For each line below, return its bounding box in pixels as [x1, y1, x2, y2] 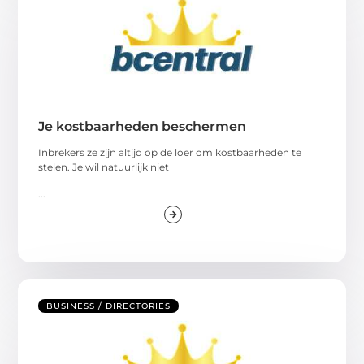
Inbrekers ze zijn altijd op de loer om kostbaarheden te [38, 146, 302, 159]
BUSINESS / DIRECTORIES [46, 301, 171, 312]
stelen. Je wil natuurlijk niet [38, 161, 170, 174]
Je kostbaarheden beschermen [38, 119, 247, 135]
